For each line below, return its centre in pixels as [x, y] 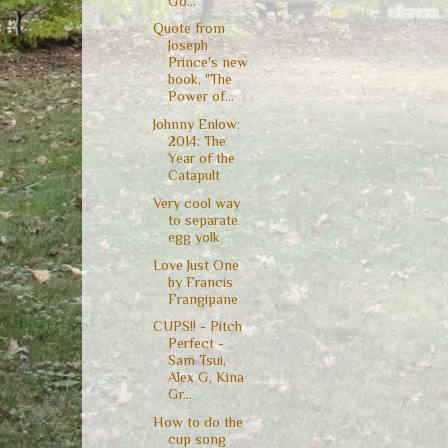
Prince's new [207, 62]
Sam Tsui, [196, 360]
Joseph [187, 45]
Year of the [201, 158]
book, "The [199, 79]
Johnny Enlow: [196, 124]
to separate [202, 219]
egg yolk [193, 236]
